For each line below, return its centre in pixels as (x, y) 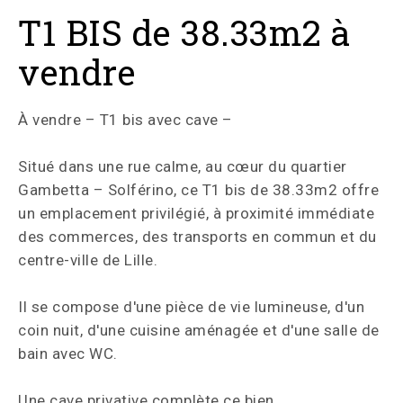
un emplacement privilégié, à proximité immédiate (196, 213)
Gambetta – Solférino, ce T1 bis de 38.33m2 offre (198, 190)
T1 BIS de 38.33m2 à (185, 32)
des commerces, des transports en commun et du (197, 237)
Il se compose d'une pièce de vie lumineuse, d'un (191, 307)
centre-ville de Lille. (88, 260)
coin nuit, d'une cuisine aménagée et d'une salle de (199, 330)
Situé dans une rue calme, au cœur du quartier (183, 166)
